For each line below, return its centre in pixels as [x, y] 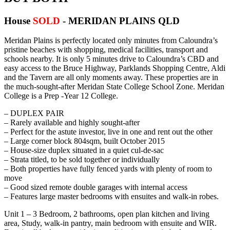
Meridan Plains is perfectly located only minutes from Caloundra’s [111, 41]
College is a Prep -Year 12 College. [61, 96]
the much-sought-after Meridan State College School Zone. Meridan [114, 87]
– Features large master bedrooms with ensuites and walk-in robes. [111, 197]
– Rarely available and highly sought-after [72, 123]
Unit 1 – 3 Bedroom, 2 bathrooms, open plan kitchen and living [107, 214]
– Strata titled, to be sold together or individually [82, 160]
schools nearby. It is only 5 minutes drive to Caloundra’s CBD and [111, 59]
